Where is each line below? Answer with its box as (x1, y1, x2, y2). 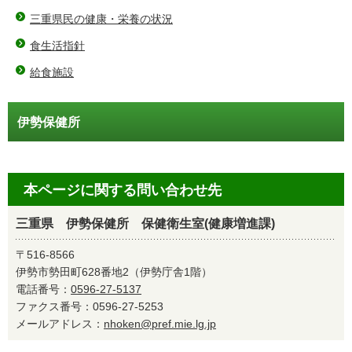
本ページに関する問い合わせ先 (24, 182, 222, 198)
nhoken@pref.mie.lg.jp (104, 317, 216, 330)
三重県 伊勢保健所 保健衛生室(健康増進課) (16, 217, 275, 230)
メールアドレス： (16, 317, 104, 330)
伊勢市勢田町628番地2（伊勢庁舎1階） (16, 266, 212, 278)
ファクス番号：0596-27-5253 (16, 300, 174, 313)
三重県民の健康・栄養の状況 (30, 13, 173, 25)
